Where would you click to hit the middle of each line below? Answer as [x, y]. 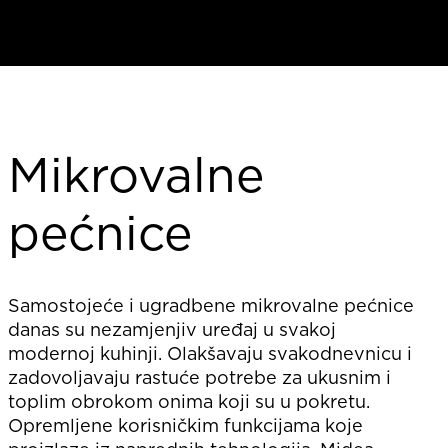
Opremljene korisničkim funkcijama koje [185, 425]
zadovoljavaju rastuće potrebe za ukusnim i [199, 377]
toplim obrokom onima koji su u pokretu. [189, 401]
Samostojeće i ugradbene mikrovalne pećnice [211, 305]
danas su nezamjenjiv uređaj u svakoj [172, 329]
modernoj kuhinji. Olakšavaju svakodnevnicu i [210, 353]
